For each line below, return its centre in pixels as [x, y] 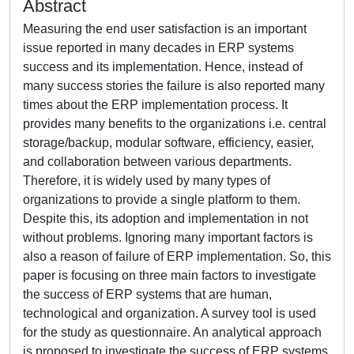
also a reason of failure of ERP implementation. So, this [177, 256]
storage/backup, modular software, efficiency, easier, [168, 143]
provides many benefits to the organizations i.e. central [175, 124]
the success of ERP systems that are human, [147, 294]
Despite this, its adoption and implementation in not [166, 218]
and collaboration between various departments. [157, 162]
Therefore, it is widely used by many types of [147, 181]
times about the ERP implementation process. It [155, 105]
